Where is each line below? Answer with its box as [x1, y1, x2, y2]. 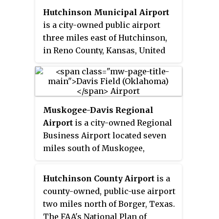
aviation [43, 194, 73, 204]
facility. [72, 194, 104, 204]
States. [43, 58, 68, 68]
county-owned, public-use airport [43, 186, 175, 197]
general [120, 181, 147, 192]
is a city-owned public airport [43, 20, 160, 30]
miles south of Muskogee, [43, 143, 145, 153]
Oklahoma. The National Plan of [43, 156, 169, 166]
